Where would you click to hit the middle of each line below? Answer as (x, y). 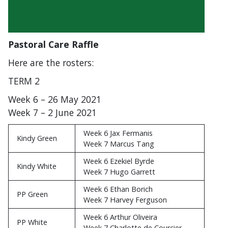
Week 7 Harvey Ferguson (125, 200)
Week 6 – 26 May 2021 (55, 99)
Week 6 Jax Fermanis (118, 133)
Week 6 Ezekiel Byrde (119, 161)
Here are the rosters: (51, 63)
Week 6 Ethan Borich (118, 189)
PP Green (32, 194)
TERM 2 (24, 81)
